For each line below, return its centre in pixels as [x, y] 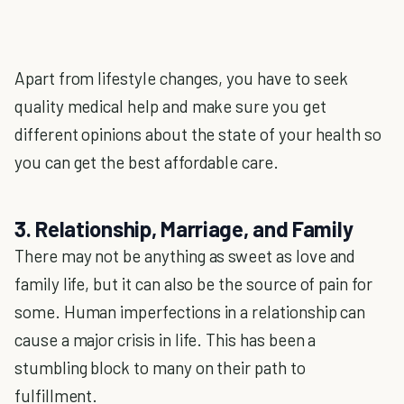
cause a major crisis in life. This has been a [165, 340]
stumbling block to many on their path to [160, 368]
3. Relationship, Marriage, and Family [184, 229]
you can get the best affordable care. [147, 162]
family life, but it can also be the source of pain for [193, 284]
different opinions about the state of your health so [198, 134]
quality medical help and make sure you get [170, 106]
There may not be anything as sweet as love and [185, 256]
